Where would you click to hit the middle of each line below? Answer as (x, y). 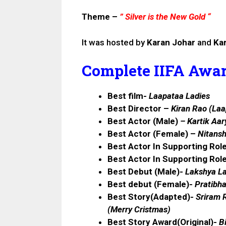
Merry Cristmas (139, 210)
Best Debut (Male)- (146, 172)
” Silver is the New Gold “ (165, 17)
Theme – (101, 17)
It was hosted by (114, 42)
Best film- (128, 96)
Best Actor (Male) (144, 121)
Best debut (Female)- (150, 184)
